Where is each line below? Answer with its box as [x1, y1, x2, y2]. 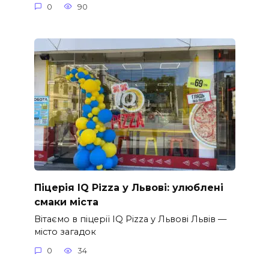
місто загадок [34, 226, 96, 237]
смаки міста [34, 196, 98, 208]
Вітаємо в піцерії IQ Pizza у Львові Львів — [34, 213, 226, 225]
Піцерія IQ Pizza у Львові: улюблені [34, 181, 223, 193]
